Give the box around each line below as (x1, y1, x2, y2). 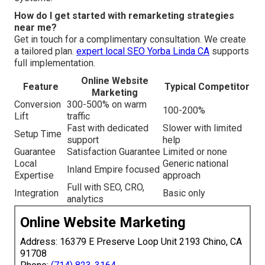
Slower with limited (163, 122, 242, 134)
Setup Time (14, 128, 62, 140)
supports (209, 46, 249, 57)
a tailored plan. (14, 46, 76, 57)
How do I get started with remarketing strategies (14, 10, 234, 22)
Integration (14, 188, 59, 199)
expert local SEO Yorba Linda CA (76, 46, 209, 57)
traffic (67, 111, 90, 122)
